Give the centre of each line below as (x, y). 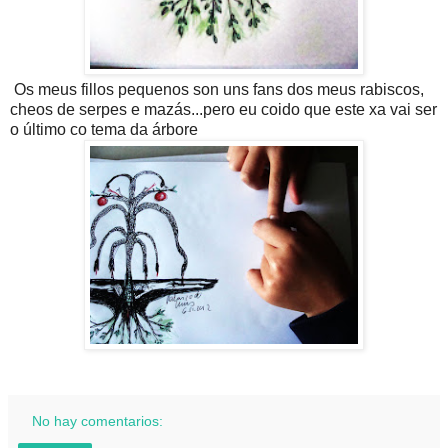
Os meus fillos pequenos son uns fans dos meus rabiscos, (217, 90)
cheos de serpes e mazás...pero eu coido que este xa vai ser (223, 110)
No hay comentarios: (98, 421)
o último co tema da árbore (104, 130)
